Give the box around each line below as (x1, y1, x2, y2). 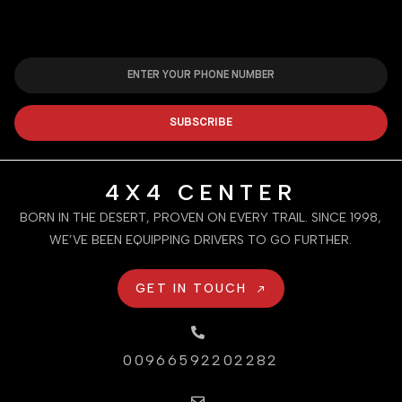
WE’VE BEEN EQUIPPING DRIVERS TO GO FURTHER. (48, 232, 352, 248)
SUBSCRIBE (170, 117, 232, 129)
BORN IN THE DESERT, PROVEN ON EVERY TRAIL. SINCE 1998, (19, 209, 381, 225)
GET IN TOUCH (135, 280, 248, 296)
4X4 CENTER (105, 179, 297, 205)
